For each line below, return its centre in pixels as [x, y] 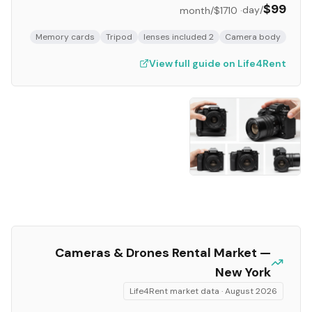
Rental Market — [220, 253]
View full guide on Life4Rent [218, 63]
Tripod [119, 37]
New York [243, 272]
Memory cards [65, 37]
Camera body [253, 37]
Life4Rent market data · [177, 291]
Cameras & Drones [112, 253]
